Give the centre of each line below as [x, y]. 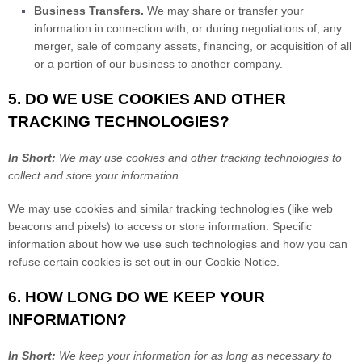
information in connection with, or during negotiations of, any [188, 28]
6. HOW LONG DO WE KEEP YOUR [137, 297]
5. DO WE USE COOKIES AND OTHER [147, 99]
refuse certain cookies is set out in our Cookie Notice [142, 262]
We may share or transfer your [224, 11]
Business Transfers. [89, 11]
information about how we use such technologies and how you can [178, 244]
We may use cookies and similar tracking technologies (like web [170, 208]
